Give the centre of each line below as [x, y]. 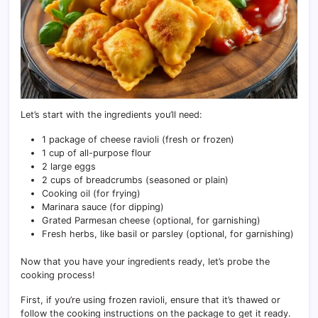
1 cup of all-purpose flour [97, 153]
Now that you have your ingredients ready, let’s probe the [145, 261]
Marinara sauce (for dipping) [103, 207]
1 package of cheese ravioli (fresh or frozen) [138, 139]
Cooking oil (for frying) [91, 193]
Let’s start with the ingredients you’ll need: [111, 114]
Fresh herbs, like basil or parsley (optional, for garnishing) [168, 234]
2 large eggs [69, 166]
